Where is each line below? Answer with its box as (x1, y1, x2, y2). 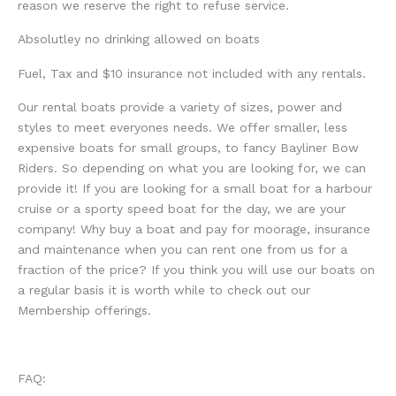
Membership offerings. (18, 302, 151, 317)
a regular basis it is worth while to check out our (18, 282, 310, 297)
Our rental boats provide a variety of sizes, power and (18, 99, 342, 114)
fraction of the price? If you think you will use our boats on (18, 262, 375, 277)
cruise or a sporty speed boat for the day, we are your (18, 201, 346, 216)
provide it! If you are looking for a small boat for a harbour (18, 180, 372, 195)
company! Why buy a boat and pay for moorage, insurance (18, 221, 370, 236)
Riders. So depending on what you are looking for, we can (18, 160, 366, 175)
